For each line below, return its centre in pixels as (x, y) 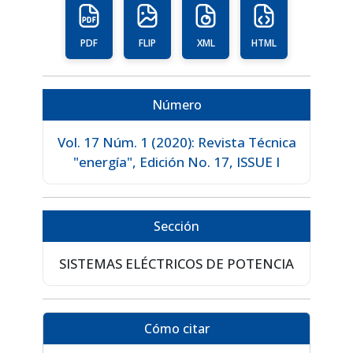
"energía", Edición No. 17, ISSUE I (176, 162)
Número (176, 105)
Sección (176, 227)
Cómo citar (176, 329)
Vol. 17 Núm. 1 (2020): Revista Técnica (176, 143)
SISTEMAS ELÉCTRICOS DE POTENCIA (176, 264)
